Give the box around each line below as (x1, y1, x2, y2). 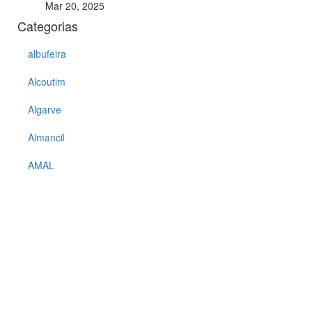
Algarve (28, 102, 61, 116)
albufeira (28, 46, 66, 61)
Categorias (17, 16, 78, 35)
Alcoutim (28, 74, 65, 88)
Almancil (28, 130, 65, 144)
